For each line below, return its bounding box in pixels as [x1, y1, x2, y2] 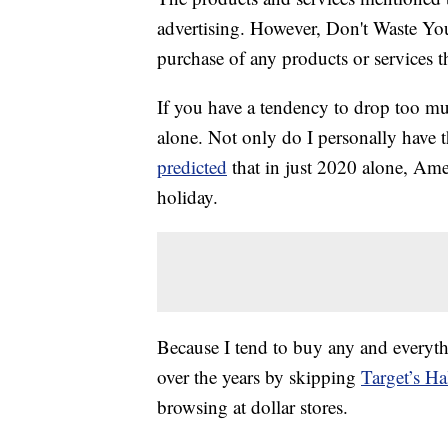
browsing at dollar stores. [157, 394, 348, 420]
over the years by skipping [157, 364, 361, 390]
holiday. [157, 184, 218, 210]
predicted [157, 154, 227, 180]
